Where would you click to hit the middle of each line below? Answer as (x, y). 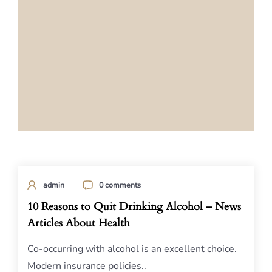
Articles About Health (79, 223)
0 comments (120, 185)
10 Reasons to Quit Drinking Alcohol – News (134, 207)
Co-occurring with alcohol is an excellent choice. (132, 249)
